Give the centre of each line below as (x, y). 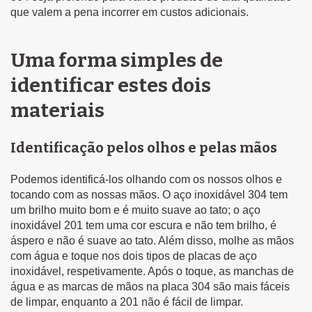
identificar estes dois (111, 85)
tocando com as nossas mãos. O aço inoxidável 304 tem (149, 194)
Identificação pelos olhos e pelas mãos (144, 147)
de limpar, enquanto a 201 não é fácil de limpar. (127, 302)
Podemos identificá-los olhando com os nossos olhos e (146, 179)
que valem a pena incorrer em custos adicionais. (130, 12)
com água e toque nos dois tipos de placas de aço (134, 256)
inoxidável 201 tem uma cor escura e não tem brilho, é (143, 225)
